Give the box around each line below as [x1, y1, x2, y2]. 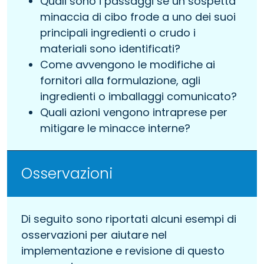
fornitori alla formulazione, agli [40, 72, 200, 88]
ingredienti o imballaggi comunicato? [40, 88, 237, 104]
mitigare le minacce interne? [40, 120, 190, 136]
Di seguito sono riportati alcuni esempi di [21, 211, 236, 226]
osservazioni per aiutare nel [21, 227, 167, 242]
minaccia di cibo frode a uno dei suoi [40, 9, 236, 24]
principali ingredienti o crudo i [40, 25, 196, 40]
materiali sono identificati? [40, 41, 180, 56]
